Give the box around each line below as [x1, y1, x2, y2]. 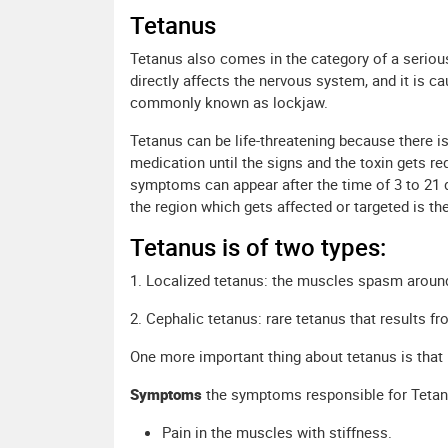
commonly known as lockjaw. [130, 92, 328, 113]
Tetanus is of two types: [130, 231, 386, 264]
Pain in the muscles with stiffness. [162, 422, 392, 443]
